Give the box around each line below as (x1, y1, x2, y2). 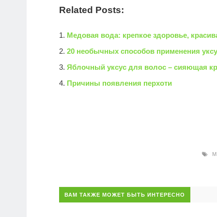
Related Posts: (59, 5, 124, 15)
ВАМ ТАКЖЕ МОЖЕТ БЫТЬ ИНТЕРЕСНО (64, 192, 185, 198)
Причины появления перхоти (67, 79, 172, 88)
